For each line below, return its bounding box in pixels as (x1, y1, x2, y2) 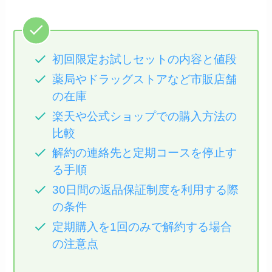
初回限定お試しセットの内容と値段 (52, 53, 237, 66)
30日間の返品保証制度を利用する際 (52, 183, 239, 197)
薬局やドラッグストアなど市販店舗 (52, 73, 237, 86)
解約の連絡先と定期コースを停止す (52, 146, 237, 160)
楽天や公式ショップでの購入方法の (52, 109, 237, 123)
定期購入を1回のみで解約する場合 (52, 220, 232, 233)
